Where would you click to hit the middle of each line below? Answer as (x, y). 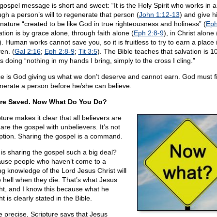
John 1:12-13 (159, 15)
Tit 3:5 (88, 51)
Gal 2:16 (27, 51)
